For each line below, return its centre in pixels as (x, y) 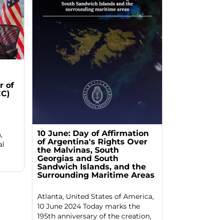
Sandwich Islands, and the (91, 166)
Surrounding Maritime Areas (96, 175)
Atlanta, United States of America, (95, 196)
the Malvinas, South (78, 150)
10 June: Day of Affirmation (93, 133)
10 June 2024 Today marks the (88, 206)
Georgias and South (78, 158)
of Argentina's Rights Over (92, 141)
